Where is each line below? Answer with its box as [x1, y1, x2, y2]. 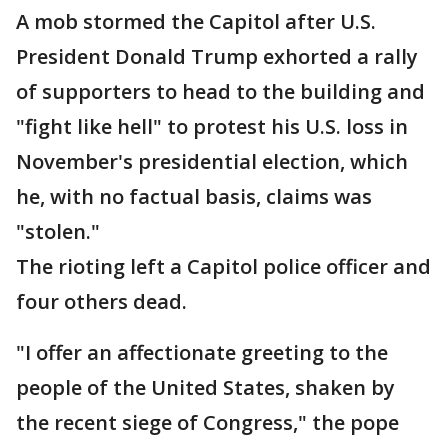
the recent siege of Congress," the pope [16, 409, 399, 437]
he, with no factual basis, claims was [16, 183, 372, 211]
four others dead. [16, 288, 187, 316]
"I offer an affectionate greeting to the [16, 339, 388, 367]
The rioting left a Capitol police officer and [16, 253, 431, 281]
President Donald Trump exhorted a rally [16, 43, 418, 71]
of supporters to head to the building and [16, 78, 425, 106]
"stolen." [16, 218, 100, 246]
